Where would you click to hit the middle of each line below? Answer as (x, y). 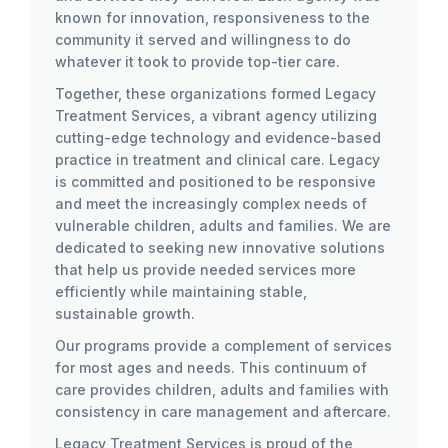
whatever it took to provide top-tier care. (197, 61)
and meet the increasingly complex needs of (211, 203)
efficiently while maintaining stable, (181, 291)
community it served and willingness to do (203, 39)
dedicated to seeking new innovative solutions (220, 247)
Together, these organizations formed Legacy (215, 93)
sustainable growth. (125, 313)
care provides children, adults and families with (222, 389)
